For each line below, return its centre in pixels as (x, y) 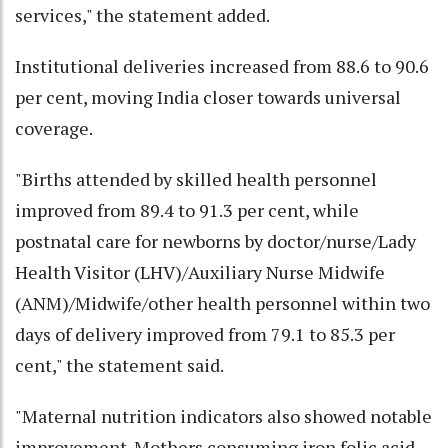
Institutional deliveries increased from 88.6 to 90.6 (222, 65)
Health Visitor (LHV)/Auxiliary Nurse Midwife (200, 271)
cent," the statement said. (119, 364)
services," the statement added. (142, 14)
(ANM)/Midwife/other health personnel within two (222, 302)
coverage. (54, 127)
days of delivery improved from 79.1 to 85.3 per (205, 333)
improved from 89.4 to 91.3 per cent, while (187, 209)
